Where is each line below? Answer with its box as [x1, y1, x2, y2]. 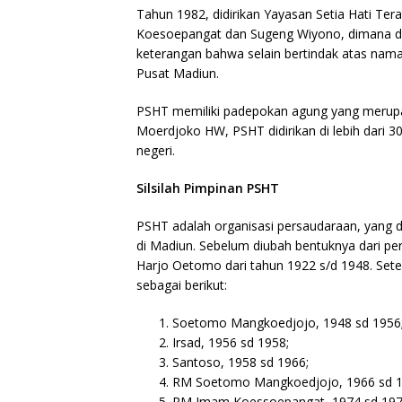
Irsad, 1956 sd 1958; [172, 333, 289, 351]
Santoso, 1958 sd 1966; [172, 353, 309, 371]
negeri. [136, 141, 175, 159]
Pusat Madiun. [136, 64, 219, 82]
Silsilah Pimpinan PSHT [136, 179, 279, 197]
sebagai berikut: [136, 275, 227, 293]
